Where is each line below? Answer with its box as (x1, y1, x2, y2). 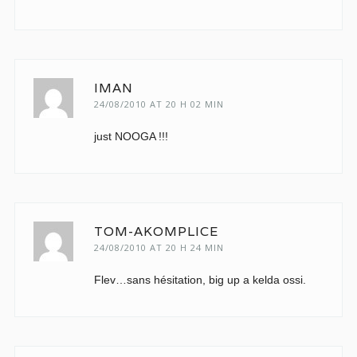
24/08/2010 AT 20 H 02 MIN (93, 98, 224, 110)
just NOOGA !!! (93, 130, 168, 143)
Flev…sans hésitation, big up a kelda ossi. (93, 273, 306, 286)
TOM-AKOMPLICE (93, 223, 218, 240)
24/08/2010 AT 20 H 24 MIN (93, 241, 224, 253)
